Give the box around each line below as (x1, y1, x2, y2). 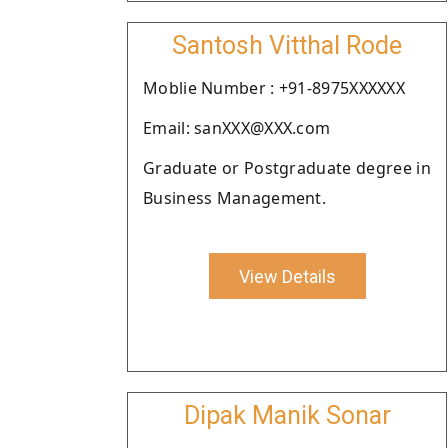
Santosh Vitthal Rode (172, 31, 402, 60)
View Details (238, 265, 336, 287)
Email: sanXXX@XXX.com (143, 117, 331, 139)
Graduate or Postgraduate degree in (143, 157, 431, 179)
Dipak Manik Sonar (183, 401, 391, 430)
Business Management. (143, 187, 327, 209)
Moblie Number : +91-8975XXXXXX (143, 77, 405, 99)
